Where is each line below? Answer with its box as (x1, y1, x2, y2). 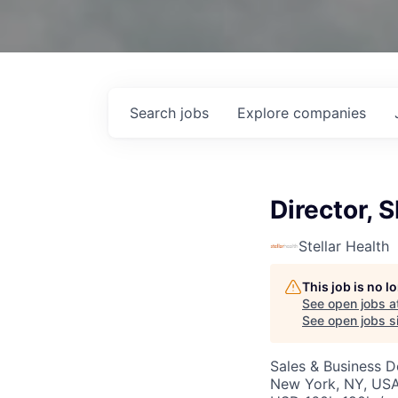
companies (293, 104, 366, 122)
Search (130, 104, 180, 122)
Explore (237, 104, 293, 122)
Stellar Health (298, 237, 389, 255)
